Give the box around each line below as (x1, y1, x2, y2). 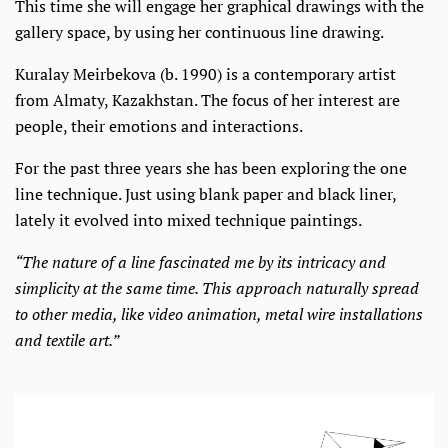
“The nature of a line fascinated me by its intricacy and (15, 251, 386, 273)
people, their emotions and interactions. (15, 115, 303, 137)
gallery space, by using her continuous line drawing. (15, 21, 384, 43)
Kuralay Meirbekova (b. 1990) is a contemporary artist (15, 63, 396, 85)
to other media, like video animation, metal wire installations (15, 303, 423, 325)
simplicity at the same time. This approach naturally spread (15, 277, 419, 299)
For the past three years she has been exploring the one (15, 157, 407, 179)
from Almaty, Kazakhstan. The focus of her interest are (15, 89, 400, 111)
